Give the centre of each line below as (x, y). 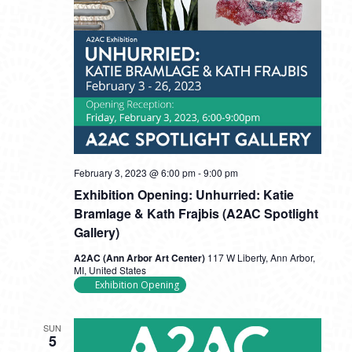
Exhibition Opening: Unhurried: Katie (183, 194)
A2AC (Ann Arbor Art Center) (140, 258)
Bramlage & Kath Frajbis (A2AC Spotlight (196, 213)
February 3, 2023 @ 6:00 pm (134, 172)
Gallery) (96, 232)
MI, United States (110, 270)
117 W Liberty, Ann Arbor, (261, 257)
